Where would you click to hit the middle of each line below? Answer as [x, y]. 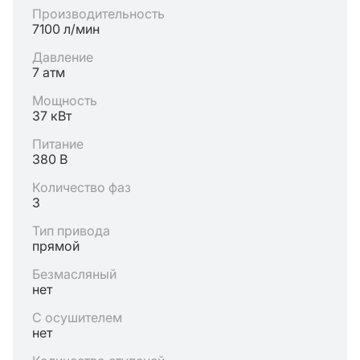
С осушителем [77, 317]
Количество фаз [82, 187]
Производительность [98, 14]
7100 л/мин [66, 29]
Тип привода [71, 231]
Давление [63, 57]
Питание [58, 144]
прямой [56, 246]
